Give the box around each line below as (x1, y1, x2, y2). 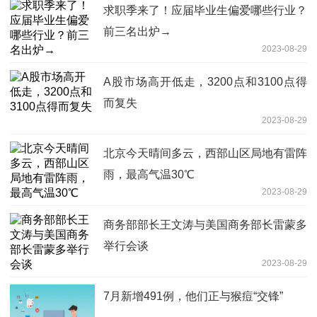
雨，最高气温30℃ (103, 168, 195, 181)
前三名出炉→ (103, 25, 171, 38)
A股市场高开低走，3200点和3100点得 (103, 76, 307, 88)
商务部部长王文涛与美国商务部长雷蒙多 (103, 219, 307, 231)
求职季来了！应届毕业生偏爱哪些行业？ (103, 4, 307, 17)
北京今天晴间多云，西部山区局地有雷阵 (103, 147, 307, 160)
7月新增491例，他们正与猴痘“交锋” (103, 290, 283, 303)
